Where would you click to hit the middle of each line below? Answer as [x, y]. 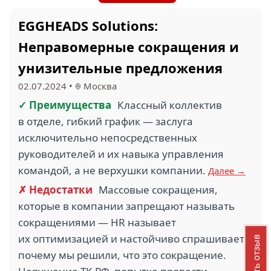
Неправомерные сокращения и [129, 47]
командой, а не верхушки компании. [113, 170]
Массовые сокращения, [158, 190]
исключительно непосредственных [108, 138]
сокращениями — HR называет [97, 222]
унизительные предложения [120, 68]
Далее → [227, 171]
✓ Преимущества [65, 105]
